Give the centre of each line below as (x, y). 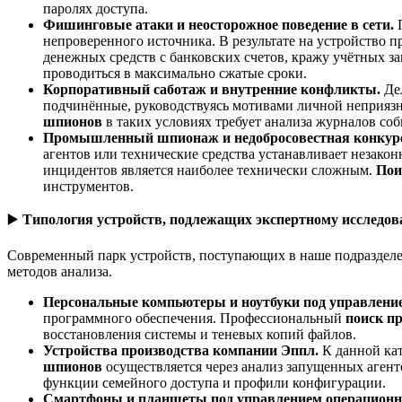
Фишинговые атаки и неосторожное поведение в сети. (220, 24)
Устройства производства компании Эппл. (183, 350)
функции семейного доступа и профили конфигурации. (214, 382)
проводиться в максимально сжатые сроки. (175, 73)
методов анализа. (60, 271)
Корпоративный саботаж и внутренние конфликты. (214, 89)
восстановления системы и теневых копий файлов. (200, 334)
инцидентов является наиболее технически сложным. (210, 170)
